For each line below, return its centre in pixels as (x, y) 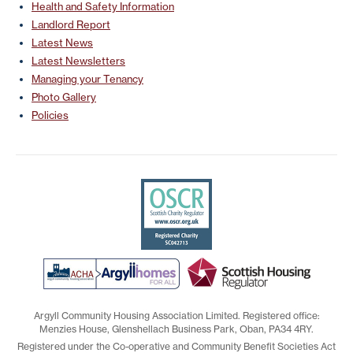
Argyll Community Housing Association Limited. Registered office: (176, 315)
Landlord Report (71, 24)
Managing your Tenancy (87, 78)
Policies (50, 115)
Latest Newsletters (78, 60)
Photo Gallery (64, 97)
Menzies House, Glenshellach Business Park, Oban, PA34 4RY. (176, 329)
